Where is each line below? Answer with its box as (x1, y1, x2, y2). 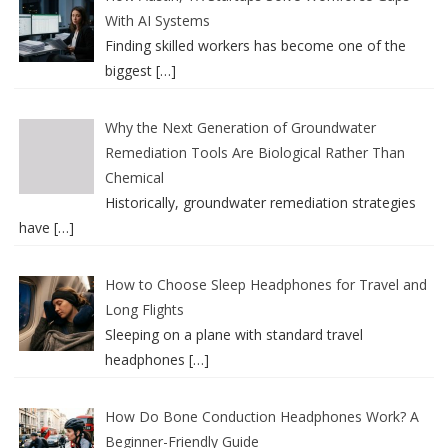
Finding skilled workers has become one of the (104, 36, 406, 55)
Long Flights (104, 300, 184, 319)
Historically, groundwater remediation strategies (104, 193, 416, 212)
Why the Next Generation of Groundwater (104, 118, 376, 137)
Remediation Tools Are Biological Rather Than (104, 143, 405, 162)
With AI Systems (104, 11, 210, 30)
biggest (104, 61, 156, 80)
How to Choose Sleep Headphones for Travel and (104, 275, 427, 294)
